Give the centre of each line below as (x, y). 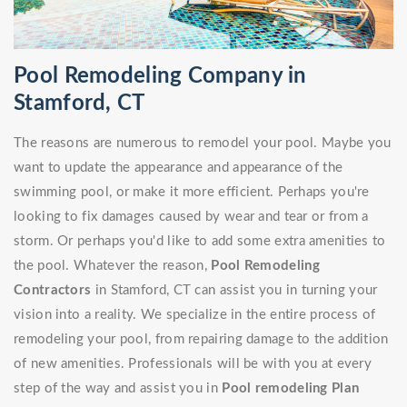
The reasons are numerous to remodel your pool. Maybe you (203, 144)
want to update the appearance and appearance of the (179, 168)
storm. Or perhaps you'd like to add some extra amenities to (200, 242)
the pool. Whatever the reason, (113, 266)
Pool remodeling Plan (291, 389)
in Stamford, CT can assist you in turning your (234, 291)
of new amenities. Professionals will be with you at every (193, 364)
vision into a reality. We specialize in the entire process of (195, 315)
